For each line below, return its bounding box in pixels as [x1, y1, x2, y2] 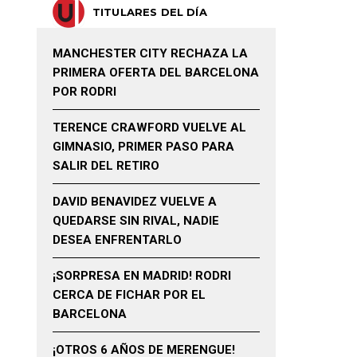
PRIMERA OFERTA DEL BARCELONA [53, 65, 259, 80]
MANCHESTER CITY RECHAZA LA [53, 46, 248, 61]
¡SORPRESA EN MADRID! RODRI [53, 269, 231, 283]
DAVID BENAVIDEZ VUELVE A [53, 194, 217, 209]
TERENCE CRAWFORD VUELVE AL [53, 120, 246, 135]
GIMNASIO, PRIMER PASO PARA [53, 139, 234, 154]
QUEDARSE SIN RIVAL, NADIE [53, 214, 219, 228]
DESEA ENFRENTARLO [53, 233, 182, 247]
